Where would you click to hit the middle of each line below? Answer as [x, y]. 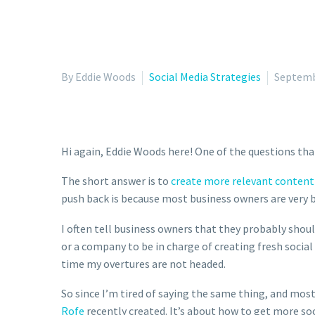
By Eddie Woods [98, 77]
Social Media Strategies [205, 77]
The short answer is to [116, 181]
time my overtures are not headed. [143, 263]
